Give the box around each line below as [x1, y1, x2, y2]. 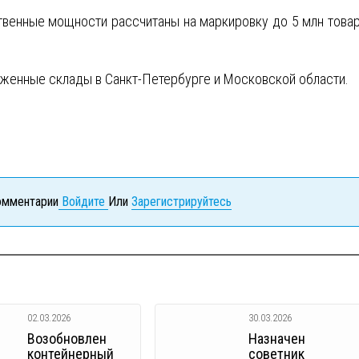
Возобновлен [27, 329, 107, 347]
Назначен [248, 329, 306, 347]
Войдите [58, 193, 108, 209]
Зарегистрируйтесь [131, 193, 232, 209]
